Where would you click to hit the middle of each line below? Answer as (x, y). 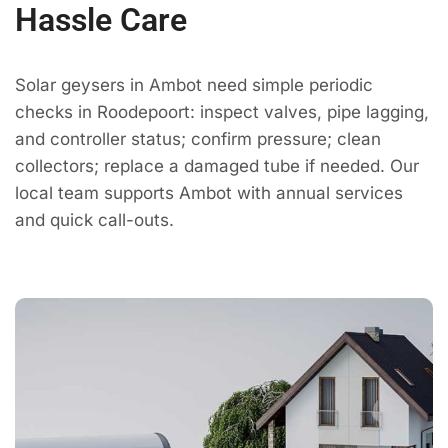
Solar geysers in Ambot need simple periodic (194, 85)
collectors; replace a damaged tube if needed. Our (217, 166)
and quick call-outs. (94, 220)
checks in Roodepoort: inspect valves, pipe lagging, (222, 112)
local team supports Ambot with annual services (209, 193)
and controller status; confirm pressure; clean (198, 139)
